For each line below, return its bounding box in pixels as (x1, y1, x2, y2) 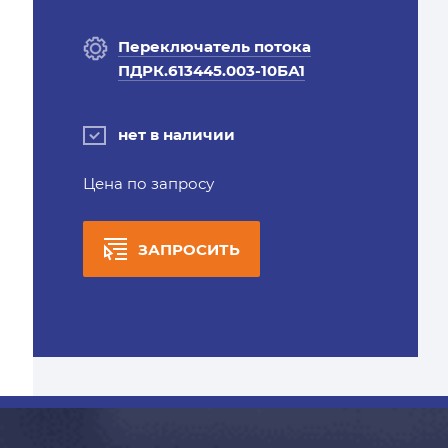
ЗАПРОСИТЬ (137, 240, 240, 259)
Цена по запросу (82, 174, 214, 193)
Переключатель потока (117, 37, 311, 56)
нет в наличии (117, 125, 235, 144)
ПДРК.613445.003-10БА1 (117, 61, 305, 80)
